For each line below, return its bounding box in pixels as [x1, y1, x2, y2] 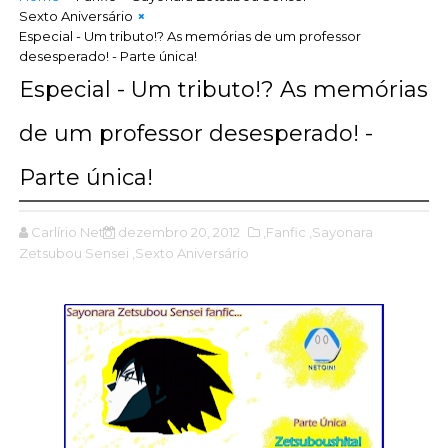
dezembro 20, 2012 [117, 223, 240, 240]
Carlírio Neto [30, 223, 113, 240]
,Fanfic [262, 223, 306, 240]
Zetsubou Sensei [18, 244, 129, 261]
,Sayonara [308, 223, 373, 240]
